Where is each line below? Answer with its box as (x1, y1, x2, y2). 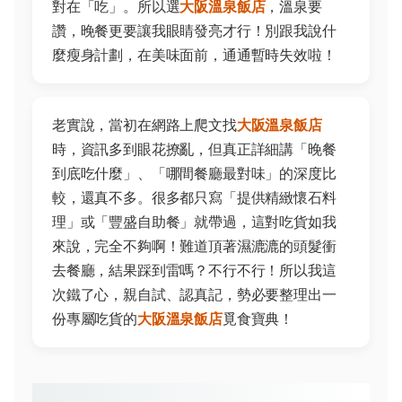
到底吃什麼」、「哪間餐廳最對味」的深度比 (52, 164, 336, 182)
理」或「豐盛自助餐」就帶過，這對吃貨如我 (52, 213, 336, 231)
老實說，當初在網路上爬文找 (52, 116, 237, 134)
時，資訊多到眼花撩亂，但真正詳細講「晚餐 (52, 140, 336, 158)
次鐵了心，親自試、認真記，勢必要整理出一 (52, 285, 336, 303)
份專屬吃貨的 (52, 310, 137, 328)
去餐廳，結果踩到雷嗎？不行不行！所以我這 (52, 261, 336, 279)
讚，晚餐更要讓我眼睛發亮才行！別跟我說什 (52, 22, 336, 39)
